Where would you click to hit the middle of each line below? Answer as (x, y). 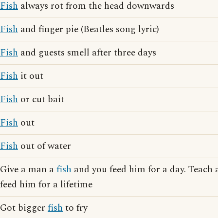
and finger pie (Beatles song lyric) (89, 29)
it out (31, 76)
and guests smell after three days (87, 53)
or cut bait (41, 100)
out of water (45, 146)
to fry (75, 208)
